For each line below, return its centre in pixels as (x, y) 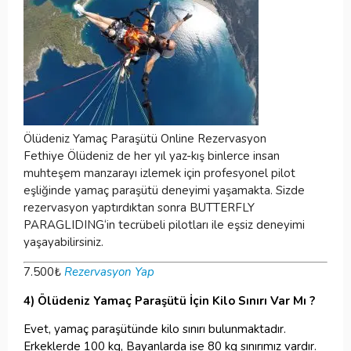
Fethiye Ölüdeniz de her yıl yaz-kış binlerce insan (152, 156)
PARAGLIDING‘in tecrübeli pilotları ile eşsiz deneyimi (164, 224)
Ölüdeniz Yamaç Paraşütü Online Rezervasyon (145, 138)
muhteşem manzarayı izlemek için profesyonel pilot (159, 173)
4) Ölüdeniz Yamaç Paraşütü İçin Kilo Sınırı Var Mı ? (169, 300)
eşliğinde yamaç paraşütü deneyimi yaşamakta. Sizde (164, 190)
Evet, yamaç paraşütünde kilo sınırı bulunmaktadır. (155, 329)
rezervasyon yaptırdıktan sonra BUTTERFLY (139, 207)
